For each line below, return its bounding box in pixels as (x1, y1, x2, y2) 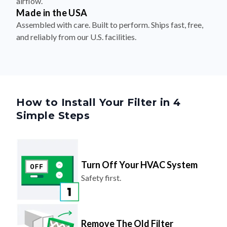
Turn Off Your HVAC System (81, 159, 198, 171)
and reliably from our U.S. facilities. (16, 32, 136, 42)
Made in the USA (16, 7, 88, 19)
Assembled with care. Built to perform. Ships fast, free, (16, 20, 203, 30)
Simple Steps (16, 109, 90, 122)
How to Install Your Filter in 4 (16, 96, 181, 109)
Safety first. (81, 173, 121, 183)
